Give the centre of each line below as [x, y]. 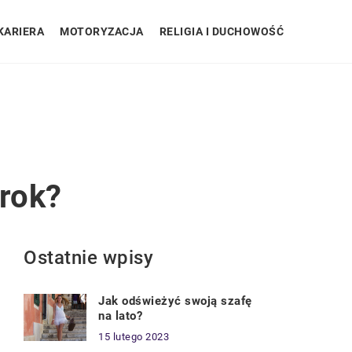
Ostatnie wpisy [88, 258]
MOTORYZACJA [102, 31]
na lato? [120, 316]
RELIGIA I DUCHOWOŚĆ [221, 31]
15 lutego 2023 [134, 337]
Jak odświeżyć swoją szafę [175, 301]
